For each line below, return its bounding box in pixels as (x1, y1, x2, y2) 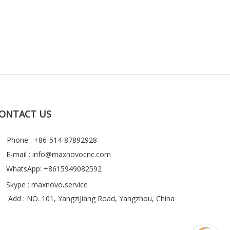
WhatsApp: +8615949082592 (4, 164, 102, 174)
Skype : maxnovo (6, 180, 63, 189)
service (65, 180, 88, 189)
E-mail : (6, 149, 32, 159)
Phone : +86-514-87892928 (7, 135, 97, 145)
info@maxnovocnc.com (32, 149, 111, 159)
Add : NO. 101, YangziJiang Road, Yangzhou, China (8, 194, 175, 203)
